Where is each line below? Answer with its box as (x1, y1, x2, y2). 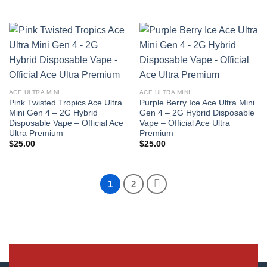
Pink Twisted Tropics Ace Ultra (8, 98, 122, 107)
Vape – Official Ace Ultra (139, 118, 230, 128)
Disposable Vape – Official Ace (8, 118, 123, 128)
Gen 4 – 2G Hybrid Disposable (139, 108, 254, 117)
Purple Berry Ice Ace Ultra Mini (139, 98, 254, 107)
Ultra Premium (8, 128, 63, 138)
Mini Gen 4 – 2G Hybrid (8, 108, 98, 117)
